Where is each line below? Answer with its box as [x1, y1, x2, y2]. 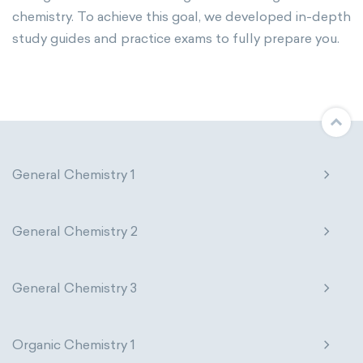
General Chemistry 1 [12, 166, 135, 182]
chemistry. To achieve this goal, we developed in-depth [12, 8, 351, 24]
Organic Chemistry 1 [12, 336, 135, 352]
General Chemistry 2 [12, 223, 138, 239]
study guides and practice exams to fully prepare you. [12, 30, 340, 46]
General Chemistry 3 [12, 280, 137, 296]
